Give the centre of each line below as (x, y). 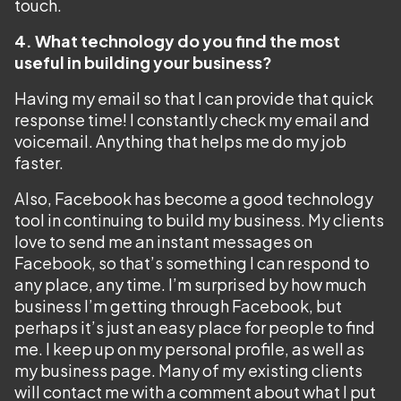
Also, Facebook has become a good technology (194, 198)
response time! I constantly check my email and (192, 119)
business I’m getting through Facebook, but (178, 306)
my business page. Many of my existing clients (188, 370)
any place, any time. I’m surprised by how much (190, 284)
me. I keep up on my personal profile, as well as (189, 349)
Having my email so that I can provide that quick (194, 98)
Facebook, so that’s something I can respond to (192, 263)
